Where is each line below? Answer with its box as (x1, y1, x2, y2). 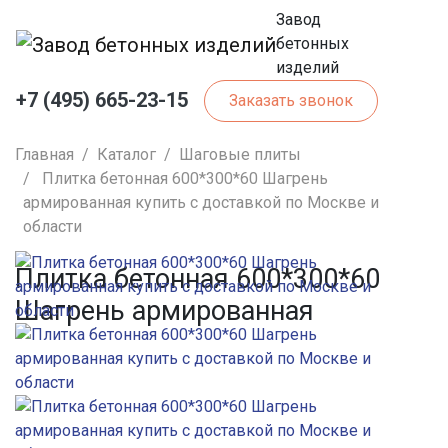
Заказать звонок (229, 91, 353, 110)
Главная (15, 144, 74, 164)
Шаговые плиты (179, 144, 301, 164)
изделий (276, 58, 339, 77)
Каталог (97, 144, 156, 164)
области (23, 216, 82, 236)
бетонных (276, 34, 349, 53)
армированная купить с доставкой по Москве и (23, 192, 379, 212)
